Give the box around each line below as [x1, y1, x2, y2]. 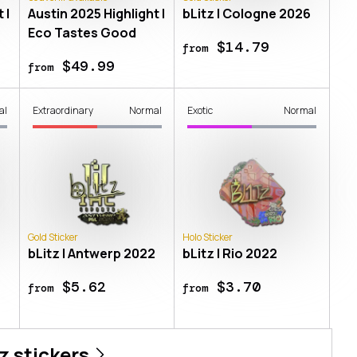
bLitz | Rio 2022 [182, 244, 277, 262]
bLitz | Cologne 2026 [182, 4, 311, 22]
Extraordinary [32, 103, 93, 117]
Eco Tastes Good [27, 23, 136, 41]
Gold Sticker [27, 229, 78, 244]
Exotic [186, 103, 213, 117]
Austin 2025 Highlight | [27, 4, 165, 22]
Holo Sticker [182, 229, 233, 244]
